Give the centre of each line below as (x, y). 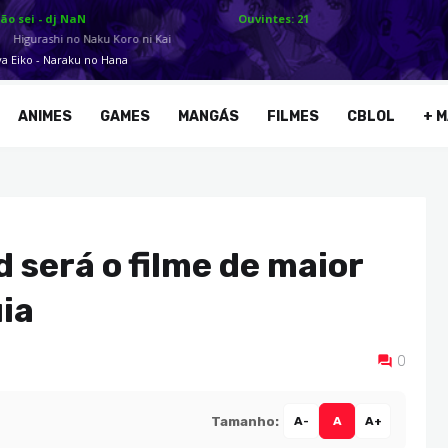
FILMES (293, 116)
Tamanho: (245, 421)
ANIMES (45, 116)
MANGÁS (209, 116)
